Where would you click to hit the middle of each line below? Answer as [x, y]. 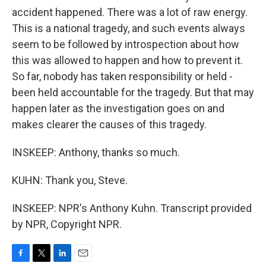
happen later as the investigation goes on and [118, 108]
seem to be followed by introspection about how [126, 44]
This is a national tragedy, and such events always [129, 28]
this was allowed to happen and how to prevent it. [127, 60]
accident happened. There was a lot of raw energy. [130, 12]
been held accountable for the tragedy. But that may [133, 92]
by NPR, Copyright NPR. [67, 224]
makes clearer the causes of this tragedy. [109, 124]
